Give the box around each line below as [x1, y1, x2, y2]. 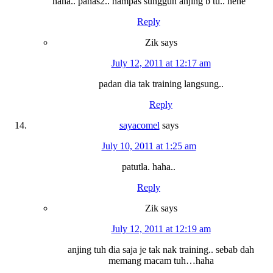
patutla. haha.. [122, 161, 175, 172]
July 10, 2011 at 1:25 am [101, 140, 196, 151]
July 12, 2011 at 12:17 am [111, 57, 211, 68]
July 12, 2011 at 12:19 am [111, 223, 211, 234]
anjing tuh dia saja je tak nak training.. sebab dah [68, 244, 254, 255]
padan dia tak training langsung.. [98, 78, 224, 89]
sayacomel [119, 119, 160, 130]
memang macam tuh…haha [108, 255, 214, 266]
